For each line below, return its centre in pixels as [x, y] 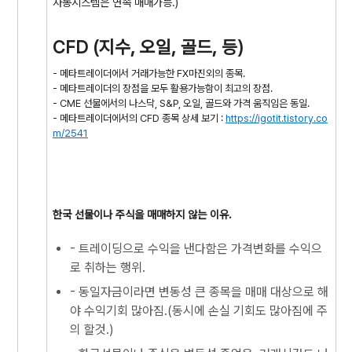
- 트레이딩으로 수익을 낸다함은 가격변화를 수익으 [196, 249]
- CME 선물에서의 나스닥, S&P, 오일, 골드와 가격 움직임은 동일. [182, 103]
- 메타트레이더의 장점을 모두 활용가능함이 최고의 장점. [164, 88]
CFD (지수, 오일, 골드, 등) [148, 47]
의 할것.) [92, 330]
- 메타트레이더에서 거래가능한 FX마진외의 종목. [150, 73]
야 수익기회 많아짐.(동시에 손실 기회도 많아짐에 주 [199, 311]
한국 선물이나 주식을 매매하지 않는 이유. [144, 214]
